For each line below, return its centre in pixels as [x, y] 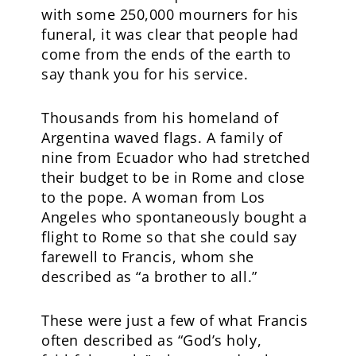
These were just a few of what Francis [175, 320]
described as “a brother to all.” [149, 276]
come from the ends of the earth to [166, 54]
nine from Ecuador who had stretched [176, 157]
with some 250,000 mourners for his [170, 14]
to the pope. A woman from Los [153, 197]
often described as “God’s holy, [152, 340]
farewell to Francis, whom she [148, 256]
